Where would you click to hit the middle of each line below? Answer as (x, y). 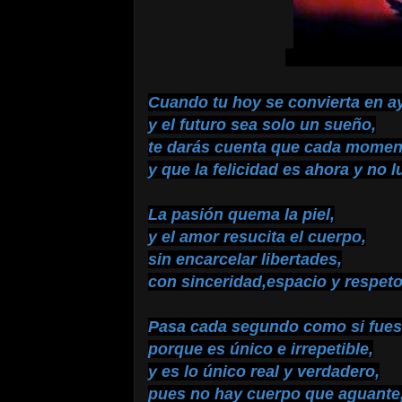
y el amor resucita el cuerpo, (257, 237)
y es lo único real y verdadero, (264, 371)
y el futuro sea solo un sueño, (262, 125)
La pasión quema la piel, (241, 214)
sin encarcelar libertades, (245, 259)
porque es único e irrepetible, (261, 349)
